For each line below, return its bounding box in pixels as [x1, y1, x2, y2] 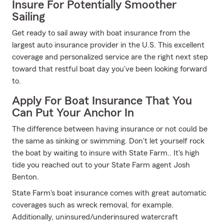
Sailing [12, 11, 45, 23]
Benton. [12, 173, 39, 181]
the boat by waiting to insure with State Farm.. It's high [12, 149, 199, 157]
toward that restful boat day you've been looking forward [12, 65, 207, 73]
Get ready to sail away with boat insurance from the [12, 29, 190, 37]
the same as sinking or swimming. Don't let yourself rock [12, 137, 204, 145]
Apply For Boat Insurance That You [12, 95, 192, 107]
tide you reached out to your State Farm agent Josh [12, 161, 190, 169]
